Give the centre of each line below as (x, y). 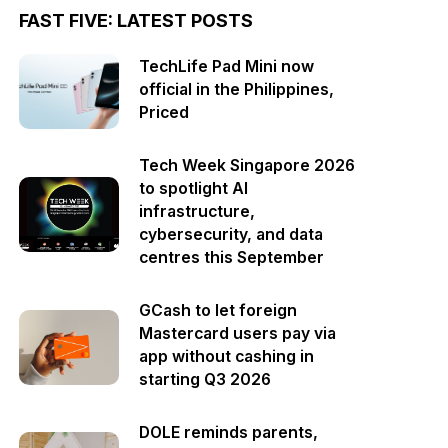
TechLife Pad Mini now (227, 66)
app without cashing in (227, 356)
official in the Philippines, (237, 89)
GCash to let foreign (218, 310)
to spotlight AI (194, 188)
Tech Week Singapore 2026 (247, 165)
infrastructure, (197, 211)
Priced (164, 112)
